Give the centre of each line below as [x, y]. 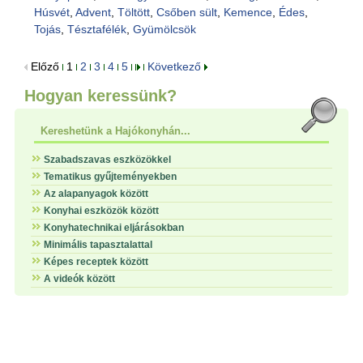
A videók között [79, 279]
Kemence [248, 12]
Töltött [133, 12]
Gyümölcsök [164, 29]
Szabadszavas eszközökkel [107, 160]
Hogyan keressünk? [101, 96]
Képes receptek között [96, 262]
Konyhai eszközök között [101, 211]
